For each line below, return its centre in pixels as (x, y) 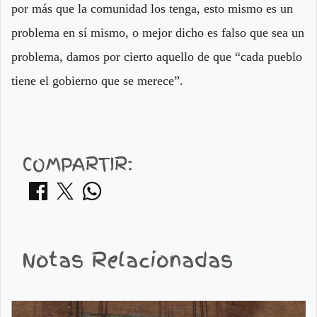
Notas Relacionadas (128, 261)
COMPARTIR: (77, 165)
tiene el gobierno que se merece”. (97, 81)
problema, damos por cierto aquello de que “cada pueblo (157, 57)
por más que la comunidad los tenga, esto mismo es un (152, 9)
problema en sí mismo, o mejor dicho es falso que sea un (158, 33)
